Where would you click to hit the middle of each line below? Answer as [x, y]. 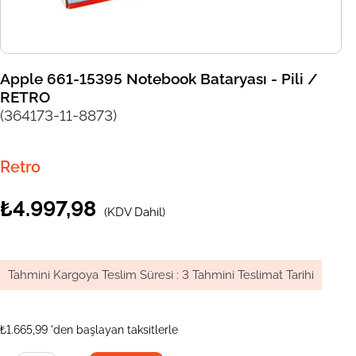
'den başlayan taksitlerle [114, 330]
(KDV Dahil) [135, 213]
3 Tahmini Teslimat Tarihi [248, 275]
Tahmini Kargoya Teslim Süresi [91, 275]
